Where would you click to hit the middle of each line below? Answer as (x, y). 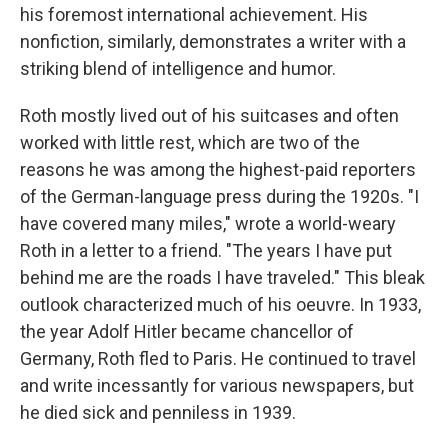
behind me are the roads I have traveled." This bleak (222, 277)
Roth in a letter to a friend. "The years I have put (206, 250)
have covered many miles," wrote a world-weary (208, 223)
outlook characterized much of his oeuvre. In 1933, (220, 304)
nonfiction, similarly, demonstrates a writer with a (213, 41)
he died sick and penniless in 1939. (158, 412)
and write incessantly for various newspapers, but (217, 385)
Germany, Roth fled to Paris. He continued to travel (218, 358)
